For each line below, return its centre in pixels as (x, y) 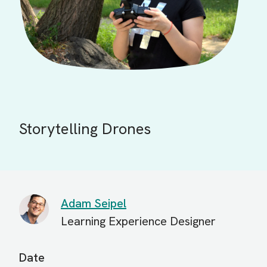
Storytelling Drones (85, 129)
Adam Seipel (94, 204)
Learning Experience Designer (138, 221)
